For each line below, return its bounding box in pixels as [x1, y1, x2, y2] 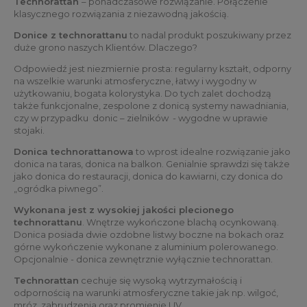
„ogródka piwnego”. [14, 183, 110, 195]
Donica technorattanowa [14, 146, 134, 158]
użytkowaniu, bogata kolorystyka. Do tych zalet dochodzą [14, 88, 271, 99]
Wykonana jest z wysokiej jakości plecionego [14, 204, 234, 216]
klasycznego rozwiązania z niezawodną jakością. [14, 8, 231, 20]
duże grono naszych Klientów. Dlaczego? [14, 42, 197, 53]
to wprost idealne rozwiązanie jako [134, 146, 291, 158]
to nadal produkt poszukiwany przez [127, 29, 291, 41]
